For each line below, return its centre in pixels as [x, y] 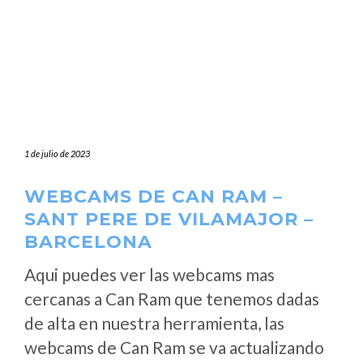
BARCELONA [88, 242]
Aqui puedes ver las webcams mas [149, 274]
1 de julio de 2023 [57, 154]
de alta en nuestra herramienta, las [154, 323]
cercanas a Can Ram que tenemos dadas [172, 299]
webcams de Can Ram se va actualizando [174, 347]
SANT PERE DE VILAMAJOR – [169, 219]
